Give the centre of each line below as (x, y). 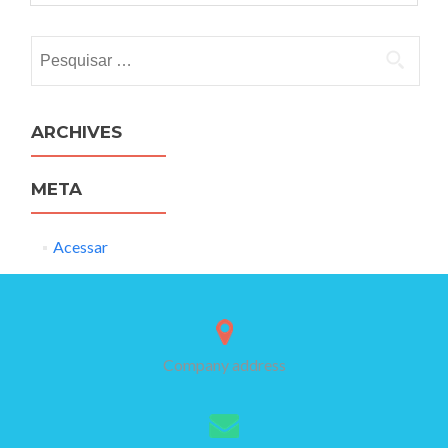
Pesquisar (63, 46)
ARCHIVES (76, 132)
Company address (224, 364)
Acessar (80, 246)
